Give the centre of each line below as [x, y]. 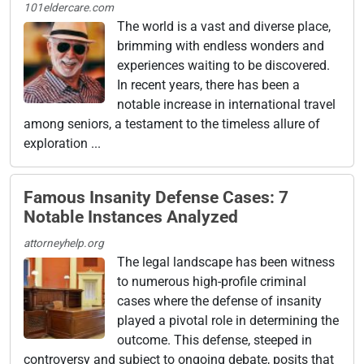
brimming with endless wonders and [221, 45]
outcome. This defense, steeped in [214, 340]
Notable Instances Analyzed [131, 217]
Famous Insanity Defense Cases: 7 [156, 197]
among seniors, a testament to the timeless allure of [172, 123]
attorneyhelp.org [64, 243]
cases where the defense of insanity [219, 301]
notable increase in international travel [226, 104]
